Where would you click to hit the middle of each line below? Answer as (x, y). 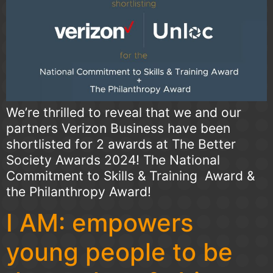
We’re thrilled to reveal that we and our (124, 112)
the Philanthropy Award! (79, 191)
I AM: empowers (100, 223)
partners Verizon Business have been (118, 128)
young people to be (119, 252)
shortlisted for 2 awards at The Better (121, 144)
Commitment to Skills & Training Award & (130, 175)
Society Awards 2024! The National (113, 160)
